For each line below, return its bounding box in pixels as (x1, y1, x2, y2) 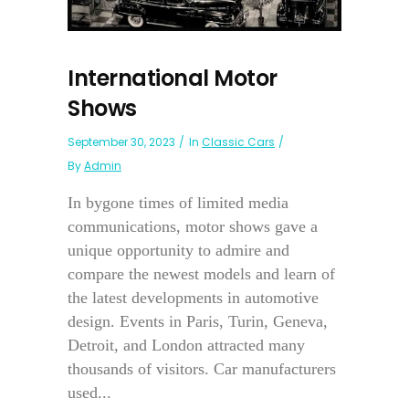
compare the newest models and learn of (68, 264, 335, 283)
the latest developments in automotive (68, 288, 319, 307)
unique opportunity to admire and (68, 240, 289, 259)
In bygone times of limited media (68, 193, 288, 212)
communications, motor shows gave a (68, 216, 318, 236)
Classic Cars (202, 133, 275, 150)
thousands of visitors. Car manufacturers (68, 359, 336, 378)
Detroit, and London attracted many (68, 335, 305, 354)
